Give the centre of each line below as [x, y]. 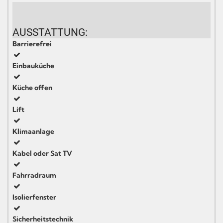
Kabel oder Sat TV [42, 153]
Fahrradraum [34, 175]
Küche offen [32, 87]
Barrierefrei [32, 44]
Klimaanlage [33, 131]
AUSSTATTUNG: [50, 32]
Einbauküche [33, 65]
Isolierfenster [34, 197]
